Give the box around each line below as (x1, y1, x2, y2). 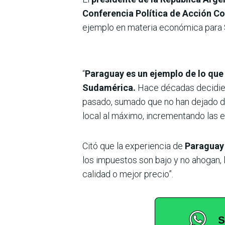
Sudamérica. (82, 82, 138, 93)
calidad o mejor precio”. (82, 168, 173, 179)
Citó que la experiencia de (82, 140, 185, 151)
